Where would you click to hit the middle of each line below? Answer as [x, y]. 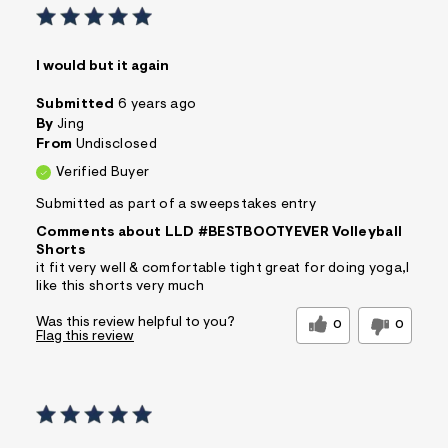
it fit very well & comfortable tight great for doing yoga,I [223, 268]
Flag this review [85, 336]
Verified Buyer [103, 172]
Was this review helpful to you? [135, 322]
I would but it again [102, 66]
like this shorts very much [120, 286]
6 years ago [157, 104]
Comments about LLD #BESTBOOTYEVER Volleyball [219, 232]
